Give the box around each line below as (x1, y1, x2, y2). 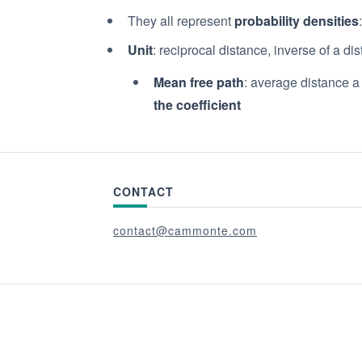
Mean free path (154, 73, 244, 91)
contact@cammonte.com (113, 221, 257, 238)
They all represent (128, 11, 234, 30)
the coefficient (154, 95, 241, 114)
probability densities (234, 11, 359, 30)
